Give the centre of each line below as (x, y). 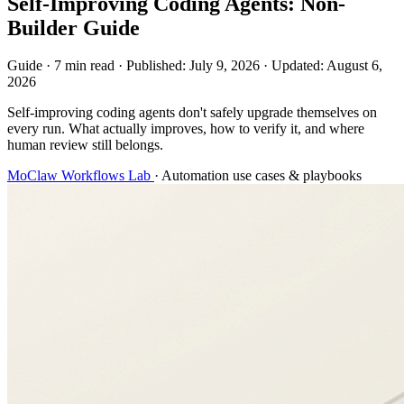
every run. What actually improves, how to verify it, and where (186, 129)
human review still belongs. (85, 145)
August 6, (354, 66)
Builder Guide (73, 28)
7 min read (84, 66)
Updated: (299, 66)
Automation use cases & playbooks (262, 176)
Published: (158, 66)
